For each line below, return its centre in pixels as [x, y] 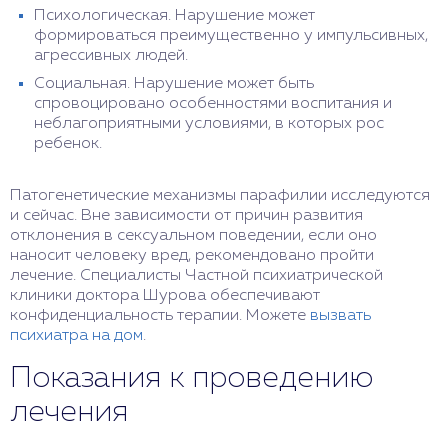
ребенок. [68, 144]
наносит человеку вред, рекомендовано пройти [192, 256]
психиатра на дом [76, 336]
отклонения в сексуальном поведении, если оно [193, 236]
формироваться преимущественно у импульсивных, [231, 36]
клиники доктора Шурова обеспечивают [165, 296]
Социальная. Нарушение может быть [174, 84]
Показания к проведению [191, 379]
